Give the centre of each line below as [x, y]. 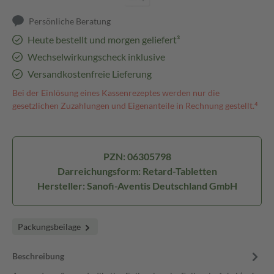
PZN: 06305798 [137, 156]
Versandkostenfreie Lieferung [89, 74]
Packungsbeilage [50, 227]
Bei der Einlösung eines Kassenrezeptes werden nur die [116, 93]
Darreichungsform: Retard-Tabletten [137, 171]
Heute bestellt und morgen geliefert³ [103, 39]
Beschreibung [38, 256]
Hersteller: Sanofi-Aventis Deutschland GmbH [137, 186]
